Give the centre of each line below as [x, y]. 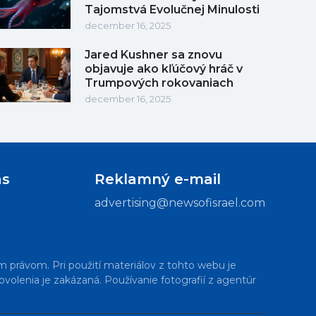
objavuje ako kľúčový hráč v [164, 68]
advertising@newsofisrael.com [180, 202]
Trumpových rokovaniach [159, 83]
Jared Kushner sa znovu [153, 54]
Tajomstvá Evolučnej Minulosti [172, 9]
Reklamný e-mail [158, 179]
